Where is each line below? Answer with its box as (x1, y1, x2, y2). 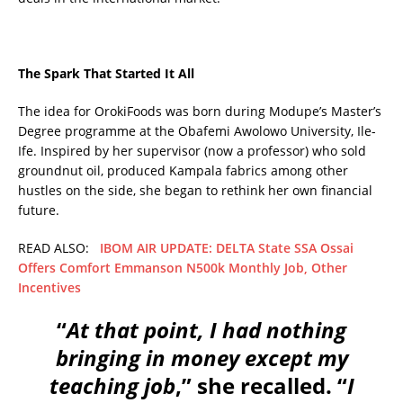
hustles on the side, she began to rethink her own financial (18, 182, 372, 200)
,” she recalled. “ (175, 371, 347, 401)
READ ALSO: (18, 239, 100, 257)
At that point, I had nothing (67, 315, 346, 345)
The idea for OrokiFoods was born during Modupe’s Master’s (18, 103, 381, 121)
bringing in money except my (55, 343, 348, 373)
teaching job (49, 371, 175, 401)
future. (18, 201, 59, 219)
